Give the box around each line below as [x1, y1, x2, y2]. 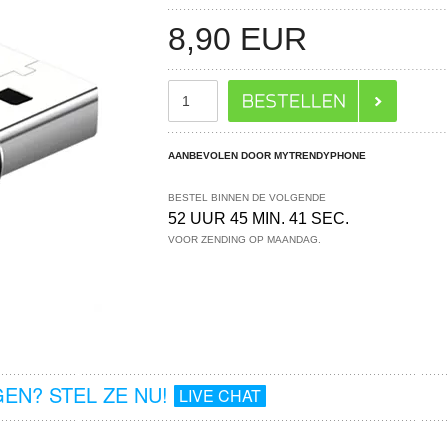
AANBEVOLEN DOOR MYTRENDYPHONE [168, 150, 367, 161]
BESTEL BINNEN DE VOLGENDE [168, 192, 327, 203]
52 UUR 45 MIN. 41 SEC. [168, 210, 350, 227]
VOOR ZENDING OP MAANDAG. [168, 234, 322, 245]
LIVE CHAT [178, 384, 261, 408]
